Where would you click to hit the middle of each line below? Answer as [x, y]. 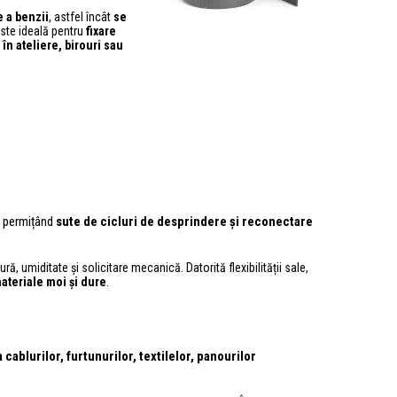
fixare [101, 31]
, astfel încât [81, 16]
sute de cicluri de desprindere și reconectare [184, 221]
